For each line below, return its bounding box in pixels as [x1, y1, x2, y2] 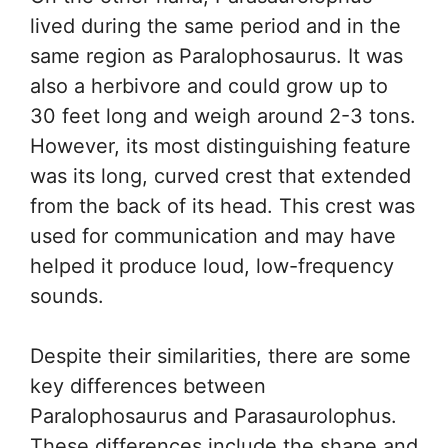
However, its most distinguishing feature [30, 134, 411, 159]
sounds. [30, 284, 104, 309]
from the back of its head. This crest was [30, 194, 415, 219]
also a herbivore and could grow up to [30, 74, 388, 99]
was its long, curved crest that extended [30, 164, 411, 189]
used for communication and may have [30, 224, 396, 249]
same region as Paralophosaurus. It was [30, 44, 403, 69]
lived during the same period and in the [30, 14, 401, 39]
